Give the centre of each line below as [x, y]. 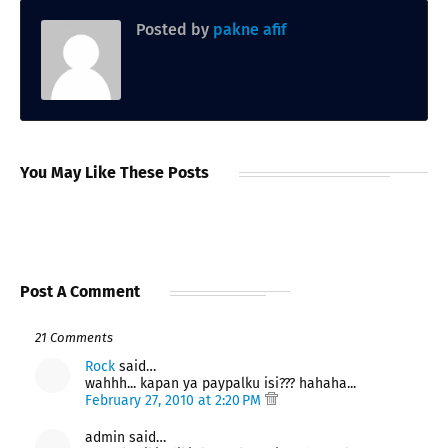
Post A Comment [80, 291]
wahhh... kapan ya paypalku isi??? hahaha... [220, 383]
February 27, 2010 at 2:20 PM [175, 400]
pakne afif [248, 29]
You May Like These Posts [114, 172]
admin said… [125, 437]
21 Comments [74, 337]
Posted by [172, 29]
